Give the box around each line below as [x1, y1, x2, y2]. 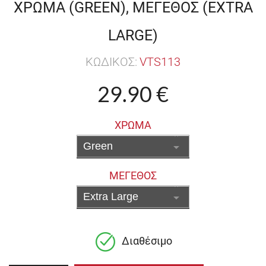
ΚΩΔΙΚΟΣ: [85, 55, 137, 69]
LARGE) [108, 27, 158, 45]
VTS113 [140, 55, 180, 69]
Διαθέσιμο [121, 235, 172, 248]
